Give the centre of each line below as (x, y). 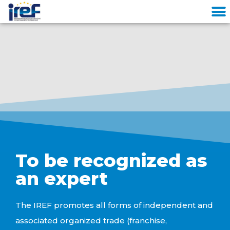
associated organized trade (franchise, (91, 221)
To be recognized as (111, 160)
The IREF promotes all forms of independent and (114, 205)
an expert (62, 178)
